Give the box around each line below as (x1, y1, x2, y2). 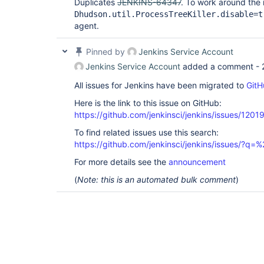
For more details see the (74, 157, 169, 167)
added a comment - (180, 61, 262, 71)
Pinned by (84, 47, 127, 57)
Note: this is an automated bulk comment (77, 174, 236, 184)
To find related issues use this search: (74, 127, 219, 137)
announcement (169, 157, 226, 167)
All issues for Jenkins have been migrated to (74, 80, 246, 90)
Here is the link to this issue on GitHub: (74, 98, 222, 108)
